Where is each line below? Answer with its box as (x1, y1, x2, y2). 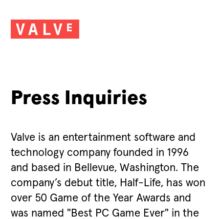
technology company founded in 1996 (11, 147, 189, 158)
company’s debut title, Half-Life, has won (11, 177, 206, 189)
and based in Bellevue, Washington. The (11, 162, 199, 174)
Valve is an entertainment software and (11, 131, 196, 143)
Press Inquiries (11, 88, 148, 109)
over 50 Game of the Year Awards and (11, 192, 192, 204)
